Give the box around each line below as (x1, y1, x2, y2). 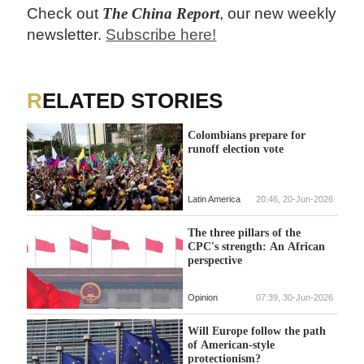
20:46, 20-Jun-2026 (255, 194, 333, 205)
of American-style (187, 337, 275, 351)
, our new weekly (219, 5, 337, 23)
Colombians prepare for (187, 128, 305, 141)
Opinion (187, 292, 218, 302)
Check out (27, 5, 103, 23)
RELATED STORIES (42, 88, 223, 113)
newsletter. (27, 26, 106, 44)
